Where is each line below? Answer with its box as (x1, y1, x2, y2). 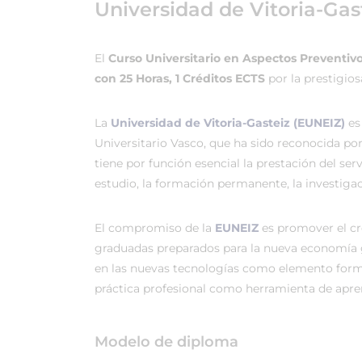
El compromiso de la (95, 221, 215, 235)
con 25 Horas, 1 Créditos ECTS (95, 71, 268, 86)
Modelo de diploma (95, 333, 238, 351)
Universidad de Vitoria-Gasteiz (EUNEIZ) (111, 116, 345, 130)
